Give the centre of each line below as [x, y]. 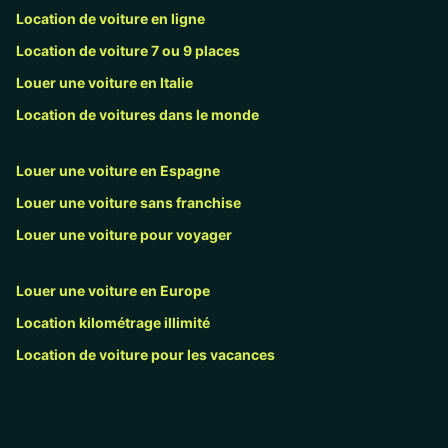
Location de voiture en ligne [110, 19]
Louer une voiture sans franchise [128, 203]
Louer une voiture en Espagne [118, 171]
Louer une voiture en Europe [113, 291]
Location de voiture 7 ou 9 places [128, 51]
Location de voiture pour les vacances [145, 355]
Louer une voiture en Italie [104, 83]
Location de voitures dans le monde [137, 115]
